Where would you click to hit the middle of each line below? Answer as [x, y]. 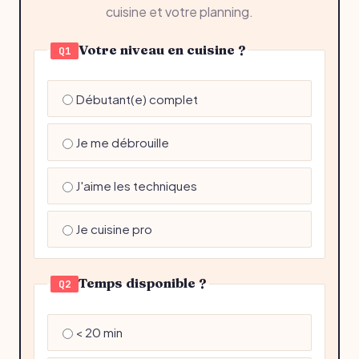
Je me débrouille [122, 143]
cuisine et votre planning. [179, 11]
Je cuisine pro [113, 229]
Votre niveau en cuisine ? [162, 49]
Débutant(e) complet [136, 99]
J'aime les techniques [136, 186]
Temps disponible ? [143, 282]
